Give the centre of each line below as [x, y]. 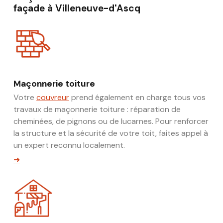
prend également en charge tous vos [137, 97]
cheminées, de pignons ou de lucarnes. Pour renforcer [111, 121]
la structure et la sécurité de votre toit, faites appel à [111, 133]
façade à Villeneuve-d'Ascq [77, 8]
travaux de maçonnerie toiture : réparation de [97, 109]
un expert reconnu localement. [69, 145]
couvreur [53, 97]
